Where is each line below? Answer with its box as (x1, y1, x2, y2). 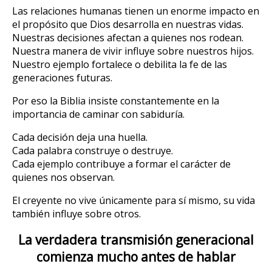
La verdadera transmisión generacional (18, 231, 254, 248)
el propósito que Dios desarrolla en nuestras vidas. (12, 18, 243, 32)
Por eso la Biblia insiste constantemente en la (12, 94, 219, 108)
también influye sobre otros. (12, 207, 141, 221)
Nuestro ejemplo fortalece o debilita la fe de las (12, 58, 227, 72)
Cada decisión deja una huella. (12, 131, 148, 144)
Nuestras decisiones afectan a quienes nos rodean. (12, 31, 243, 45)
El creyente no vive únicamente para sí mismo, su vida (12, 194, 255, 208)
